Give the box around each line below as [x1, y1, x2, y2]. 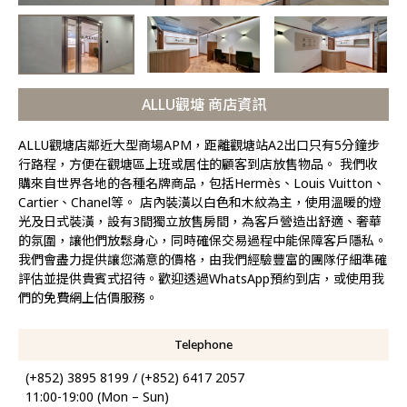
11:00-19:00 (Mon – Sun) [25, 387, 169, 405]
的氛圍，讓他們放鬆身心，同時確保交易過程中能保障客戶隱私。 [18, 231, 387, 249]
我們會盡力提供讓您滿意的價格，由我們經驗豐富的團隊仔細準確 [18, 250, 387, 268]
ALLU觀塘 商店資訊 [141, 94, 266, 114]
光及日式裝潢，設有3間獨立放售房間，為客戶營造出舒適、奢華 [18, 212, 382, 230]
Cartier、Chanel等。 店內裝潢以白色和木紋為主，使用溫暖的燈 [18, 193, 382, 211]
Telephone [174, 335, 233, 352]
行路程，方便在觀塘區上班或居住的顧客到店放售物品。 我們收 [18, 154, 378, 173]
